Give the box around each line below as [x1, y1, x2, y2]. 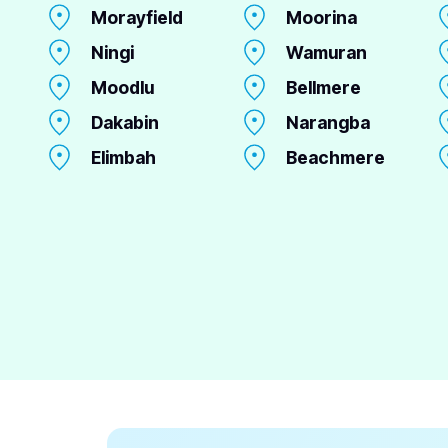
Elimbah [90, 147, 156, 169]
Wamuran [285, 42, 367, 64]
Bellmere [285, 77, 361, 99]
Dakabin [90, 112, 159, 134]
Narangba [285, 112, 370, 134]
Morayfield [90, 7, 183, 29]
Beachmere [285, 147, 385, 169]
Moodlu [90, 77, 154, 99]
